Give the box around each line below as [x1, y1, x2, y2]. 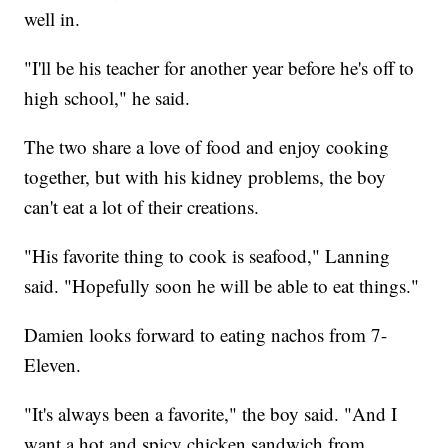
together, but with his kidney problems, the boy [24, 164, 387, 190]
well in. [24, 6, 81, 32]
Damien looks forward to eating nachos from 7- [24, 322, 388, 348]
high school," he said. [24, 85, 191, 111]
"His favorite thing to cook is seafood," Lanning [24, 243, 391, 269]
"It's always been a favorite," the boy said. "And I [24, 401, 398, 427]
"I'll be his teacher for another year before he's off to [24, 55, 415, 81]
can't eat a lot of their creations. [24, 194, 260, 220]
